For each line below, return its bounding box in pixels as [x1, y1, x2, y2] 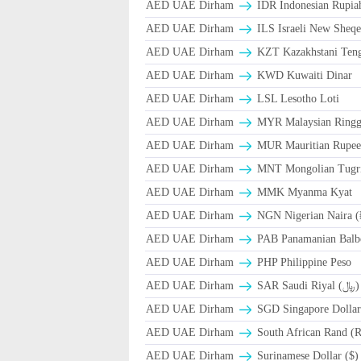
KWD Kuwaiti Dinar [254, 69, 353, 82]
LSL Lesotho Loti [254, 93, 340, 106]
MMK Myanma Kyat [254, 186, 353, 199]
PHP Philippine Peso [254, 256, 352, 269]
